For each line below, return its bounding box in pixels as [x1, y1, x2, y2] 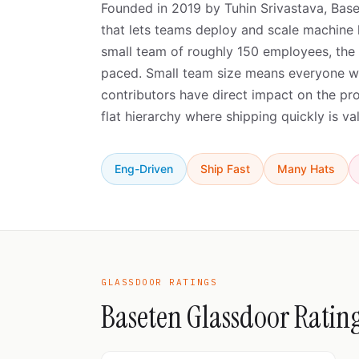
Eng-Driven [115, 162, 173, 175]
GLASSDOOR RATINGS [101, 276, 218, 288]
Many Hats [277, 162, 335, 175]
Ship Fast [200, 162, 250, 175]
